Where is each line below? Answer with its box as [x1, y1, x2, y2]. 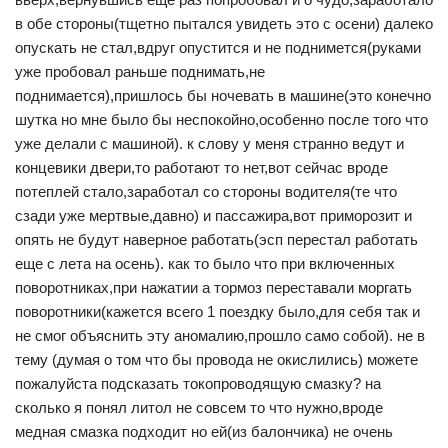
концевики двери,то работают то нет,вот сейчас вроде [15, 159, 388, 177]
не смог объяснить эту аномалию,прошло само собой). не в [15, 327, 425, 345]
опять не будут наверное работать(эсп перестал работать [15, 231, 418, 249]
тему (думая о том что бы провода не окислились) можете [15, 351, 418, 369]
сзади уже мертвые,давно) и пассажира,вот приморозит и [15, 207, 412, 225]
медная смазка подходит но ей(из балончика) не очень [15, 423, 393, 441]
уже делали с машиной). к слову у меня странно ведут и [15, 135, 404, 153]
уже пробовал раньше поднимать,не [15, 63, 265, 81]
